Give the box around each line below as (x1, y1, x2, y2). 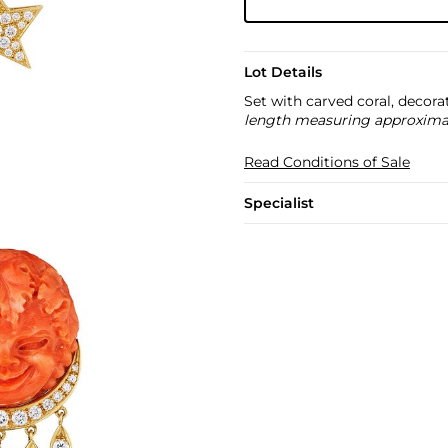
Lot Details (243, 62, 322, 81)
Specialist (243, 193, 314, 212)
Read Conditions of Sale (243, 152, 410, 171)
